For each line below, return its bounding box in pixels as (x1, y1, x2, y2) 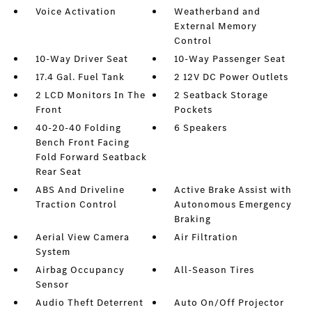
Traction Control (35, 198, 117, 211)
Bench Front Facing (35, 136, 130, 149)
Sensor (35, 278, 69, 291)
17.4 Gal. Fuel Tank (35, 70, 125, 84)
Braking (174, 212, 212, 226)
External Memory (174, 19, 258, 33)
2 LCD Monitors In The (35, 88, 146, 102)
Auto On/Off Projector (174, 296, 285, 309)
